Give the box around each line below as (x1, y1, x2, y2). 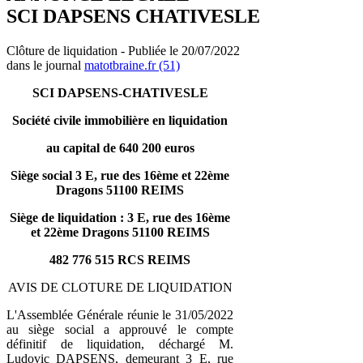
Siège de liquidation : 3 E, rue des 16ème (10, 210, 230, 224)
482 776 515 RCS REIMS (49, 252, 190, 267)
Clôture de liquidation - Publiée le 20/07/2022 (6, 43, 240, 58)
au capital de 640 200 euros (45, 140, 194, 155)
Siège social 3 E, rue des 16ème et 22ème (11, 168, 229, 182)
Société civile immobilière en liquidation (12, 113, 228, 127)
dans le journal (6, 58, 84, 72)
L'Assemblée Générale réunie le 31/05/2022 (6, 307, 233, 322)
